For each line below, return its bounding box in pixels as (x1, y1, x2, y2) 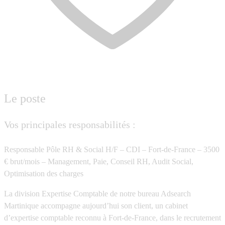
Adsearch (161, 189, 191, 198)
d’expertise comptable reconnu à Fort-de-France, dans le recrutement (4, 213, 221, 222)
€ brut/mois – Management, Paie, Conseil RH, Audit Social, (4, 157, 193, 166)
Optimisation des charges (4, 169, 83, 178)
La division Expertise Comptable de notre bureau (4, 189, 161, 198)
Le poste (4, 92, 46, 105)
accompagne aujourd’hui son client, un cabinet (39, 201, 188, 210)
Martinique (4, 201, 39, 210)
